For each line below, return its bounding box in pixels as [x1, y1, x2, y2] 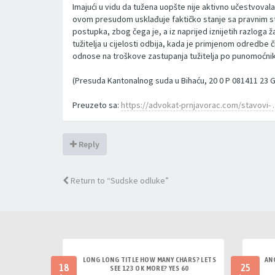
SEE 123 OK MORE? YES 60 [110, 264, 189, 273]
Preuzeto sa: [72, 99, 121, 110]
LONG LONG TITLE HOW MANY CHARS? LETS [82, 255, 216, 264]
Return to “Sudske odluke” [69, 175, 169, 186]
